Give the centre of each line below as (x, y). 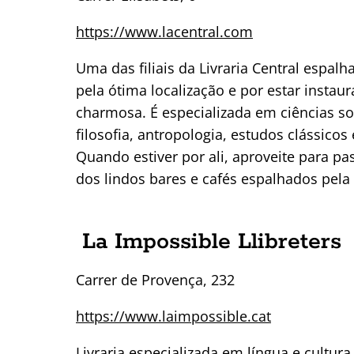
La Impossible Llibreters (212, 241)
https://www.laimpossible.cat (173, 316)
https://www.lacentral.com (164, 31)
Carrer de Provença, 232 (155, 279)
